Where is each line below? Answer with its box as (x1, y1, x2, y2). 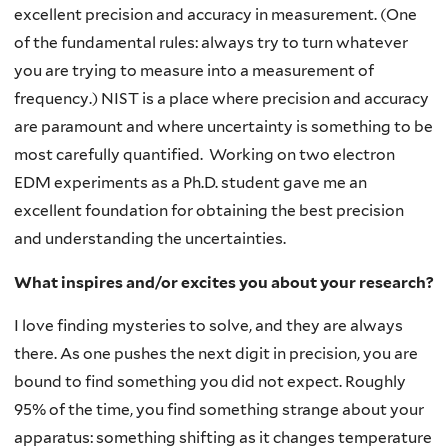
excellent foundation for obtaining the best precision (14, 201, 404, 221)
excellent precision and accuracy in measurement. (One (14, 5, 417, 25)
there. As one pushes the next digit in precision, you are (14, 344, 418, 364)
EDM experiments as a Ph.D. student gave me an (14, 173, 367, 193)
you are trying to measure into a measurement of (14, 61, 374, 81)
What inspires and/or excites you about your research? (14, 272, 434, 292)
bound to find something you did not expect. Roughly (14, 372, 406, 392)
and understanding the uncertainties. (14, 229, 286, 249)
